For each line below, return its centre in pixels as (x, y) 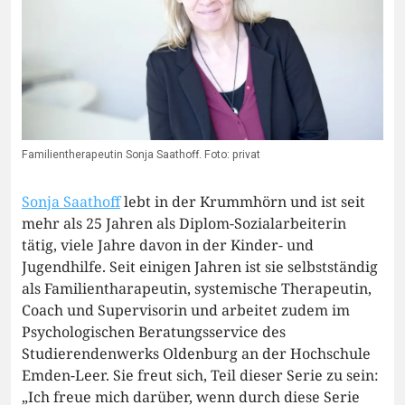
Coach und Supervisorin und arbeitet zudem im (186, 311)
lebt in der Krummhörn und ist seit (243, 202)
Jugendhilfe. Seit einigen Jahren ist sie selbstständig (200, 267)
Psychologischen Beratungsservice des (154, 332)
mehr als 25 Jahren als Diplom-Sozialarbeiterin (184, 224)
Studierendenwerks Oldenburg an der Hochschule (196, 354)
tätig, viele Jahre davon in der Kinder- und (168, 245)
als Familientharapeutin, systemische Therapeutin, (197, 289)
